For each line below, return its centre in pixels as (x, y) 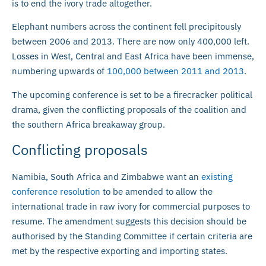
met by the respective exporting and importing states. (120, 251)
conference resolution (56, 192)
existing (217, 177)
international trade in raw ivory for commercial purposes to (131, 207)
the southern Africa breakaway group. (88, 124)
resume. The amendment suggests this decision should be (129, 221)
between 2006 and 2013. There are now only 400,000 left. (131, 42)
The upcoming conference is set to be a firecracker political (132, 94)
